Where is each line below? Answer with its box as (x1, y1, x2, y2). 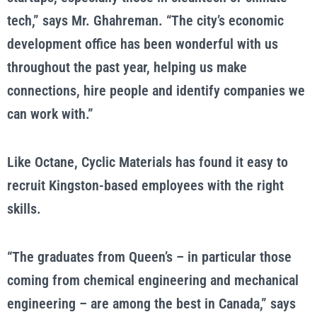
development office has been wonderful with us (7, 35, 278, 52)
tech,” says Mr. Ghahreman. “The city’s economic (7, 12, 284, 29)
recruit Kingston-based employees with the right (7, 177, 284, 194)
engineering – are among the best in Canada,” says (7, 295, 296, 312)
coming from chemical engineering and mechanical (7, 272, 299, 289)
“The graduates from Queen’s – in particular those (7, 248, 292, 265)
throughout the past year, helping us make (7, 59, 247, 76)
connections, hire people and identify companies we (7, 82, 305, 99)
